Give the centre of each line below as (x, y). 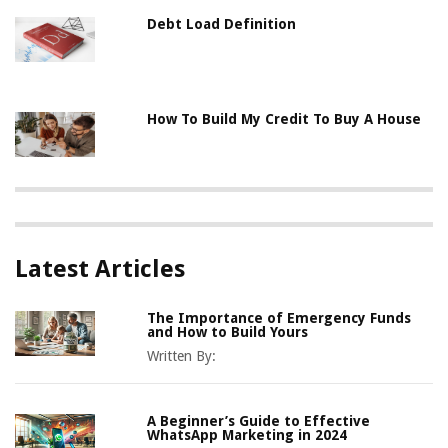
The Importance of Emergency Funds (279, 318)
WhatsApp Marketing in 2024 (247, 435)
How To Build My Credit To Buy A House (284, 119)
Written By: (182, 356)
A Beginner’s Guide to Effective (259, 421)
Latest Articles (100, 269)
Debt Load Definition (222, 24)
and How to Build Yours (228, 332)
